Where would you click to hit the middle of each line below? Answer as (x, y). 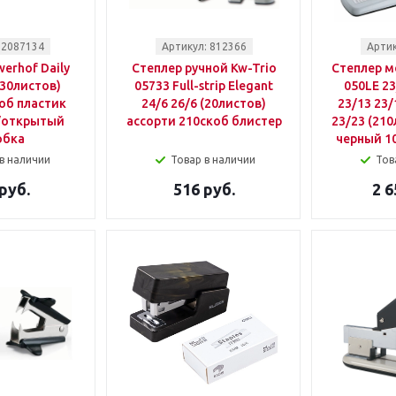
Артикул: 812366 (204, 46)
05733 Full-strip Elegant (204, 86)
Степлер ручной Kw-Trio (204, 68)
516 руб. (204, 189)
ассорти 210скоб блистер (204, 121)
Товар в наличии (213, 160)
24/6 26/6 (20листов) (204, 103)
